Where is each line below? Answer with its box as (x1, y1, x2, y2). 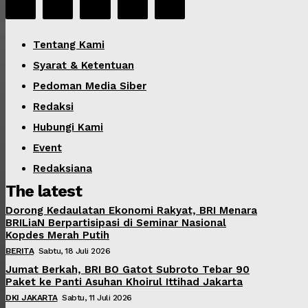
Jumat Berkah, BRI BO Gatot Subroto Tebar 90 (5, 263, 250, 276)
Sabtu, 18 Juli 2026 (38, 245, 110, 256)
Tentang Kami (33, 38, 104, 51)
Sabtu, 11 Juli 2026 (62, 292, 132, 302)
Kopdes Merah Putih (5, 228, 109, 241)
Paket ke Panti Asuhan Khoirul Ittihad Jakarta (5, 275, 243, 288)
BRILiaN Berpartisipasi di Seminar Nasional (5, 216, 226, 229)
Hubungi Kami (33, 120, 103, 133)
